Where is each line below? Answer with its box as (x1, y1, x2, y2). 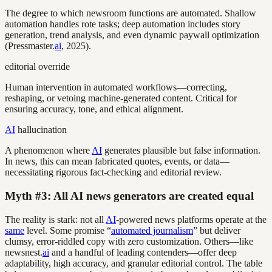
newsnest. (5, 246, 42, 257)
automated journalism (111, 225, 193, 236)
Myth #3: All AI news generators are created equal (5, 189, 254, 202)
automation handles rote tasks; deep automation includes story (5, 19, 240, 30)
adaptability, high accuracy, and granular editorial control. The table (5, 257, 262, 268)
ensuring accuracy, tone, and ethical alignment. (5, 104, 183, 115)
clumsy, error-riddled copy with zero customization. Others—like (5, 236, 253, 246)
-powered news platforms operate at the (116, 214, 267, 225)
